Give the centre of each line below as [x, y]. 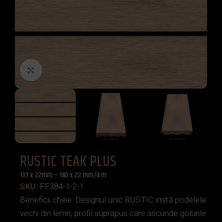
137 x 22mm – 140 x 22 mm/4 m [63, 175]
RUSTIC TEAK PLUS [68, 162]
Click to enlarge [70, 70]
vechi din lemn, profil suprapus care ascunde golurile [113, 213]
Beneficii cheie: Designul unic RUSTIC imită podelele [113, 200]
